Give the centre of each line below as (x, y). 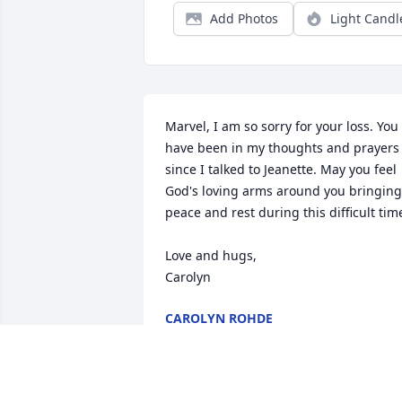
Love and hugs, (213, 256)
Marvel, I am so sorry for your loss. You (282, 127)
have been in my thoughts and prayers (282, 148)
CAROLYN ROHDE (219, 319)
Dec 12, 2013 (203, 336)
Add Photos (244, 19)
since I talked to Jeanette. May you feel (281, 170)
